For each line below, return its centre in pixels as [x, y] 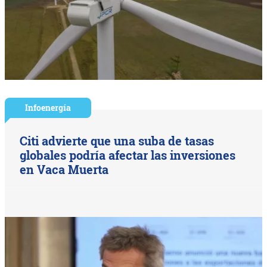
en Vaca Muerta [64, 170]
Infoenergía [48, 108]
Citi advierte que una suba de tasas [117, 141]
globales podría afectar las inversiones [128, 155]
